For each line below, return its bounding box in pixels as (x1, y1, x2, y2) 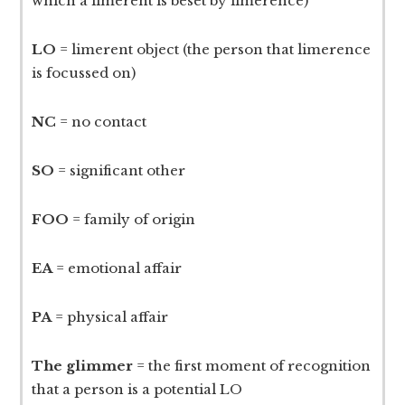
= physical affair (52, 308, 169, 326)
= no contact (56, 113, 147, 131)
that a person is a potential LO (32, 381, 243, 399)
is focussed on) (32, 64, 137, 82)
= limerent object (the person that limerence (60, 41, 372, 59)
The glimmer (32, 357, 134, 375)
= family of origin (69, 211, 196, 229)
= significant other (54, 162, 186, 180)
